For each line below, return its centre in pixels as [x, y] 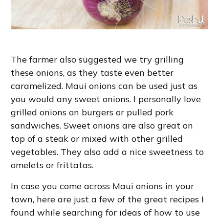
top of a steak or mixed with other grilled [97, 139]
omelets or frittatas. [52, 165]
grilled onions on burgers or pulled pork [92, 112]
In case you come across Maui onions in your [103, 186]
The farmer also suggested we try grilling [98, 60]
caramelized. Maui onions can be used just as [104, 86]
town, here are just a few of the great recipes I [108, 199]
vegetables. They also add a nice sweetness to [108, 152]
